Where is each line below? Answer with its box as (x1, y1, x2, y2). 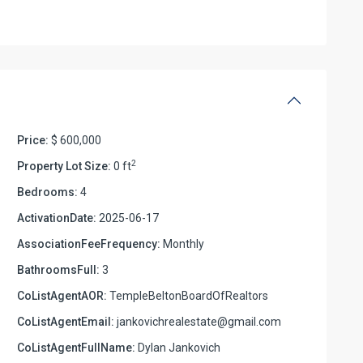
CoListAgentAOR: (17, 288, 107, 302)
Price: (17, 133, 49, 147)
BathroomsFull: (17, 263, 100, 276)
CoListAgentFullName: (17, 340, 135, 354)
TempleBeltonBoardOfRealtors (107, 288, 268, 302)
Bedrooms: (17, 185, 78, 199)
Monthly (160, 237, 204, 250)
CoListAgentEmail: (17, 314, 114, 328)
